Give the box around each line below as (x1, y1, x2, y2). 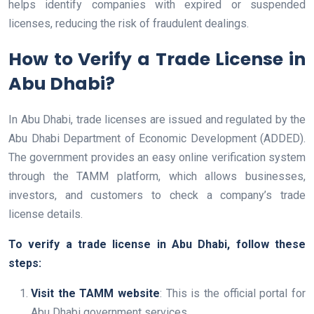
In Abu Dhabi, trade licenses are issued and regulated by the (8, 113, 306, 127)
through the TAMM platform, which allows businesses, (8, 170, 306, 184)
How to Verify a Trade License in (8, 47, 306, 72)
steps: (8, 257, 41, 271)
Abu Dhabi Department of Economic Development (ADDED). (8, 132, 306, 146)
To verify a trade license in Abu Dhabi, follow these (8, 238, 306, 252)
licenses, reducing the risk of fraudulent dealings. (8, 17, 249, 31)
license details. (8, 207, 83, 221)
